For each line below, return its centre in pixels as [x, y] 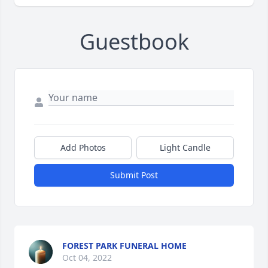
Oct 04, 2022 [87, 258]
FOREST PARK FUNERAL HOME [124, 246]
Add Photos [83, 148]
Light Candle [185, 148]
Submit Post [134, 175]
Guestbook [134, 42]
